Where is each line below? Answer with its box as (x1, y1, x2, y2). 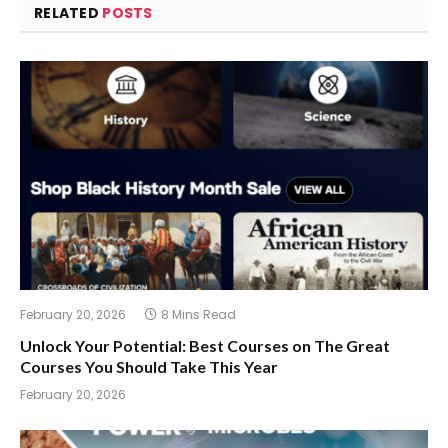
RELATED (34, 2, 103, 23)
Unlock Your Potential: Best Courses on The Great (20, 336, 390, 356)
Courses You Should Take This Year (20, 357, 278, 377)
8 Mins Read (161, 306, 236, 324)
